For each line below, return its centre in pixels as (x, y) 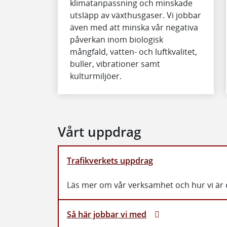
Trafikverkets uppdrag (110, 161)
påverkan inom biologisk (117, 39)
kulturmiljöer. (96, 76)
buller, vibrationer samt (115, 64)
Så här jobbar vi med (107, 215)
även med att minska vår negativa (134, 27)
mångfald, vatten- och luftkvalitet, (134, 51)
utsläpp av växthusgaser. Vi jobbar (136, 15)
